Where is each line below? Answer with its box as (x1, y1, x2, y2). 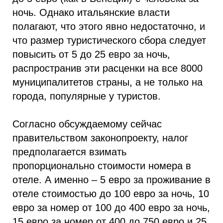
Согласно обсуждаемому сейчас (12, 118, 162, 129)
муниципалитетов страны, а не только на (12, 77, 203, 88)
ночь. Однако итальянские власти (12, 7, 170, 18)
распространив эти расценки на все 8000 (12, 63, 203, 74)
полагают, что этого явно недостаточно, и (12, 21, 205, 32)
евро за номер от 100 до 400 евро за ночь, (12, 202, 210, 213)
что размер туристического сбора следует (12, 35, 206, 46)
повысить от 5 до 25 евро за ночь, (12, 49, 170, 60)
